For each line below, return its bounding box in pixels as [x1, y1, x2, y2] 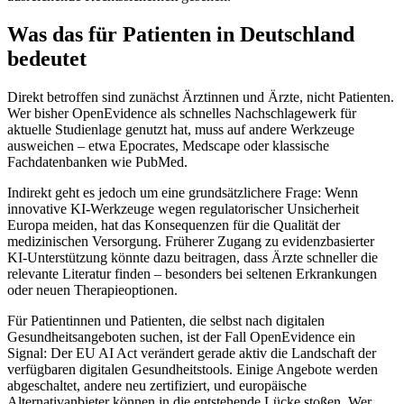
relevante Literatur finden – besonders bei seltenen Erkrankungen [7, 266, 377, 282]
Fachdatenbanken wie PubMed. [7, 154, 188, 170]
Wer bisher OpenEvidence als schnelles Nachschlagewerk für [7, 106, 356, 122]
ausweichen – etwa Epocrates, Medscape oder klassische [7, 138, 329, 154]
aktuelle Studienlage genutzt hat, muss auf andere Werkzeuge [7, 122, 354, 138]
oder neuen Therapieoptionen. [7, 282, 178, 298]
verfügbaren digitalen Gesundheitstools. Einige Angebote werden [7, 362, 378, 378]
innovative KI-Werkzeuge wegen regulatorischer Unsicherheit [7, 201, 359, 217]
